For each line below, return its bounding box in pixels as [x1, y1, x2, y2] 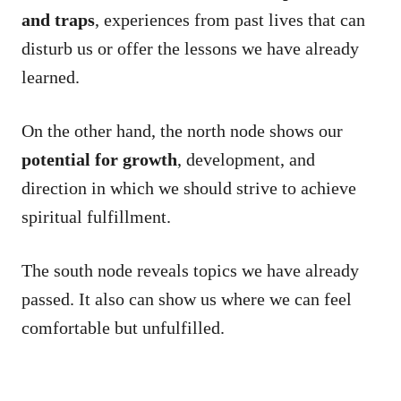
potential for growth [21, 149, 177, 169]
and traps [21, 9, 95, 30]
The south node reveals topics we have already [21, 260, 359, 280]
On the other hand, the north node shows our [21, 120, 343, 141]
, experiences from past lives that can [95, 9, 365, 30]
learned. [21, 66, 80, 87]
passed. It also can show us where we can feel [21, 288, 352, 309]
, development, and [177, 149, 315, 169]
